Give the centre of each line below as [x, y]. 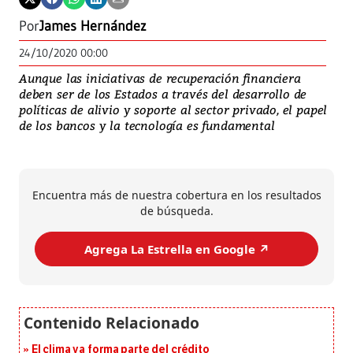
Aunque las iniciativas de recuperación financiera [160, 78]
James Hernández [93, 26]
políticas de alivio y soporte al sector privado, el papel [173, 110]
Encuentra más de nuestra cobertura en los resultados [176, 195]
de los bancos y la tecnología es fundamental [147, 126]
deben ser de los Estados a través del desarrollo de [163, 94]
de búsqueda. [176, 211]
